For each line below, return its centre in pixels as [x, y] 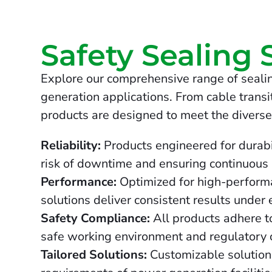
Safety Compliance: [96, 219]
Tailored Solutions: [94, 255]
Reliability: [71, 146]
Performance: [79, 182]
